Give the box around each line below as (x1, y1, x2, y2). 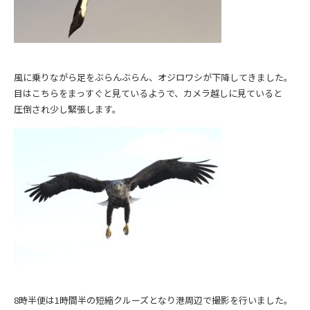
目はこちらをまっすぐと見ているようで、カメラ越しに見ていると (14, 86, 282, 100)
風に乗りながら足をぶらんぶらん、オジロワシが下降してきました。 (14, 70, 293, 84)
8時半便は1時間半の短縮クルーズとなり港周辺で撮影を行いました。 (14, 293, 293, 307)
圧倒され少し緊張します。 (14, 102, 121, 116)
